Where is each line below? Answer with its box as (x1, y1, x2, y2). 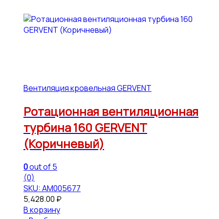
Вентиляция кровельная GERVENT (23, 83, 152, 94)
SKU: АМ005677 (23, 182, 81, 194)
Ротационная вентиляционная (23, 103, 198, 120)
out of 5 (28, 161, 57, 172)
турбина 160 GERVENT (23, 119, 147, 136)
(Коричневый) (23, 135, 104, 152)
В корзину (23, 204, 60, 215)
